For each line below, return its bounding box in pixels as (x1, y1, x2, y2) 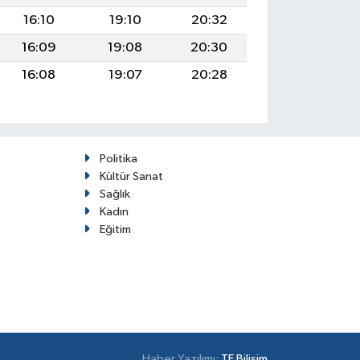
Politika (99, 152, 137, 165)
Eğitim (99, 223, 131, 235)
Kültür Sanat (99, 170, 163, 182)
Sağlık (99, 187, 130, 200)
